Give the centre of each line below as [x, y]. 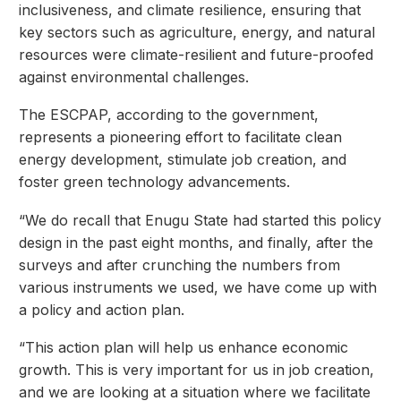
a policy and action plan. [102, 309]
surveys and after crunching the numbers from [179, 264]
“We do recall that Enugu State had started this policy [200, 220]
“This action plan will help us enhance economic [183, 348]
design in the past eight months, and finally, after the [196, 242]
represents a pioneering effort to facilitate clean [180, 137]
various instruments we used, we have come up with [198, 287]
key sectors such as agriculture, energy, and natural [197, 32]
